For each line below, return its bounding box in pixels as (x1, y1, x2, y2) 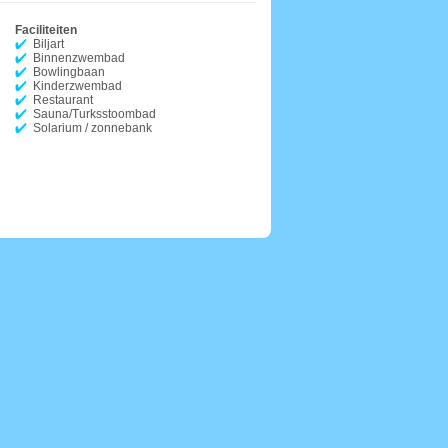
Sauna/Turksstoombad (33, 107, 156, 121)
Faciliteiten (15, 23, 77, 37)
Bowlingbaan (33, 65, 105, 79)
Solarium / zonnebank (33, 121, 152, 135)
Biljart (33, 37, 64, 51)
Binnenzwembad (33, 51, 125, 65)
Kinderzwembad (33, 79, 122, 93)
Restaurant (33, 93, 93, 107)
